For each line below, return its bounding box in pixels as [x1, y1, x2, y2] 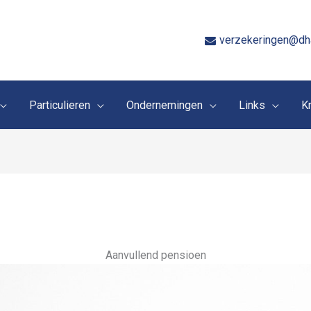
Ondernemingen [126, 98, 203, 112]
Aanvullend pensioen [105, 249, 206, 262]
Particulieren [28, 98, 90, 112]
